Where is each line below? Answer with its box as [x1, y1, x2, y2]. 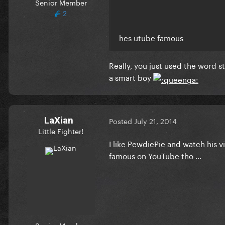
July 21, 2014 [134, 115, 177, 127]
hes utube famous [119, 31, 183, 43]
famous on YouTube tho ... [109, 149, 203, 161]
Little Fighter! [38, 125, 83, 136]
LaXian [44, 114, 73, 126]
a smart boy [109, 70, 153, 83]
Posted [109, 115, 134, 127]
